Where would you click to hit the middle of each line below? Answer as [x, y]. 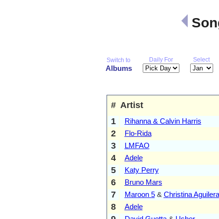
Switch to [119, 60]
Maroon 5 [140, 194]
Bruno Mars [143, 182]
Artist [131, 105]
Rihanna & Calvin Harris [163, 121]
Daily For [161, 59]
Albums [119, 68]
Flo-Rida [138, 133]
